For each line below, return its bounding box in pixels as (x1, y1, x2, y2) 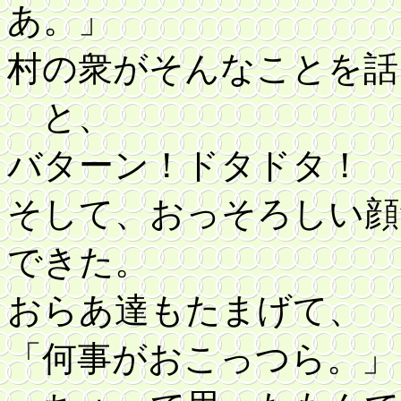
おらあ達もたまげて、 (7, 291, 363, 329)
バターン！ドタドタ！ (7, 146, 397, 184)
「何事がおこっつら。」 (7, 339, 397, 378)
